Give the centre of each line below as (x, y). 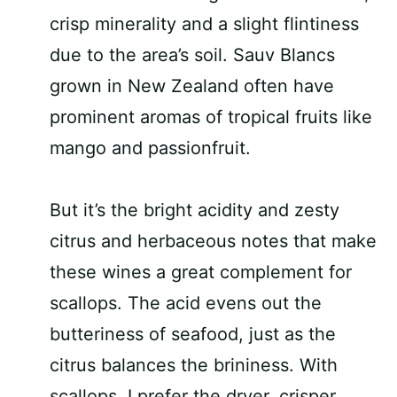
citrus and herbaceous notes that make (213, 241)
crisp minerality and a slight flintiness (204, 24)
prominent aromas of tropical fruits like (211, 117)
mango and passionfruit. (150, 148)
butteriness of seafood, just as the (193, 334)
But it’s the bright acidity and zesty (195, 210)
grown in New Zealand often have (192, 86)
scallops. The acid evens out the (186, 303)
